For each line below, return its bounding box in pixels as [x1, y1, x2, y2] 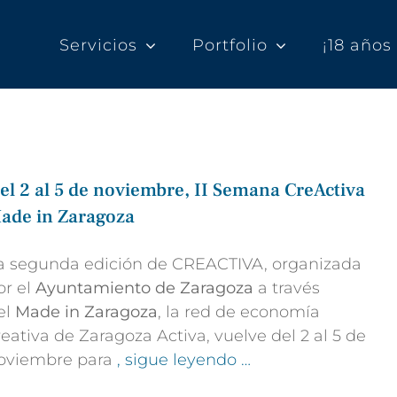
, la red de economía [158, 302, 320, 322]
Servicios [59, 35, 137, 55]
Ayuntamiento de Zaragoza [35, 278, 253, 298]
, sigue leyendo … [117, 350, 251, 370]
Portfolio [192, 35, 268, 55]
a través [253, 278, 320, 298]
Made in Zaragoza [15, 302, 158, 322]
